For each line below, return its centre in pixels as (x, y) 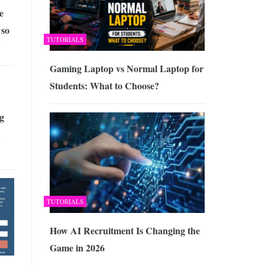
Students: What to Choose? (104, 85)
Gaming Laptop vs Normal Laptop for (126, 68)
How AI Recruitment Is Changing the (125, 231)
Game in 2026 (77, 248)
